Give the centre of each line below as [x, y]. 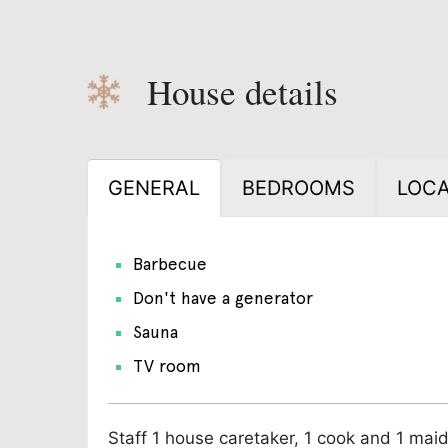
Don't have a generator [223, 297]
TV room [167, 365]
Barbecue [170, 263]
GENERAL [153, 187]
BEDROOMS [298, 187]
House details [242, 91]
